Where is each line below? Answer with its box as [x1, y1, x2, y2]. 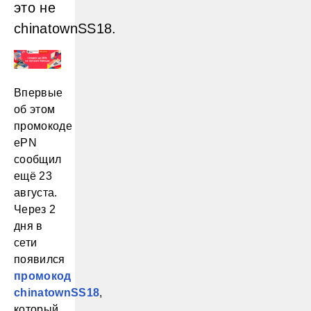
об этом [14, 103, 56, 116]
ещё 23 [14, 170, 52, 183]
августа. [14, 187, 58, 199]
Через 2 [14, 203, 56, 216]
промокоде [14, 120, 72, 133]
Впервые [14, 87, 63, 99]
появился [14, 253, 65, 266]
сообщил [14, 153, 62, 166]
